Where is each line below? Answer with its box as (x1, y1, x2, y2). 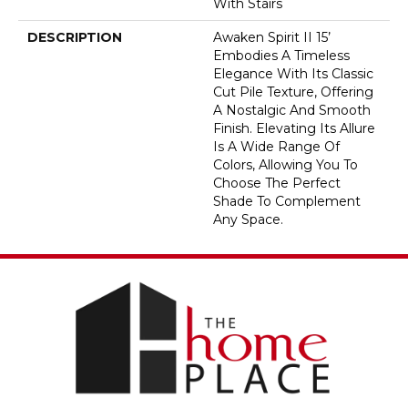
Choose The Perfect (213, 174, 341, 191)
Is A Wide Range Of (213, 138, 340, 155)
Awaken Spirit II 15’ (213, 28, 331, 46)
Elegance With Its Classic (213, 65, 373, 82)
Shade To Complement (213, 192, 361, 209)
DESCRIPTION (27, 28, 122, 46)
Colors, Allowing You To (213, 156, 358, 173)
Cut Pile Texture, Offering (213, 83, 373, 100)
